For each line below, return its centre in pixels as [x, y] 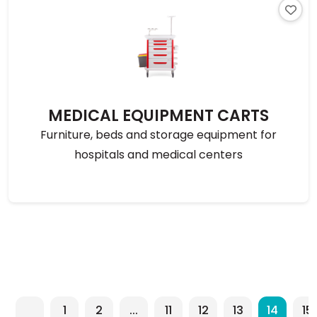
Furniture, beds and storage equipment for [158, 135]
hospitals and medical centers [158, 155]
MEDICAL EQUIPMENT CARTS [158, 116]
